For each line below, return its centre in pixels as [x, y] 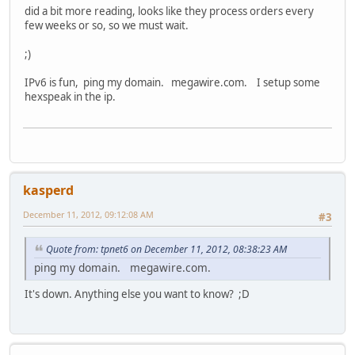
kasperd [48, 190]
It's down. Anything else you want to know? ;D [137, 294]
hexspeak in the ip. [70, 97]
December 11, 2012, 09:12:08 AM [88, 214]
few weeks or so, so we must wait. [108, 26]
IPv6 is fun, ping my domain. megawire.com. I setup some [172, 83]
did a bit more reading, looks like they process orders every [169, 11]
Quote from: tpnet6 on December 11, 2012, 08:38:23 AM [166, 250]
